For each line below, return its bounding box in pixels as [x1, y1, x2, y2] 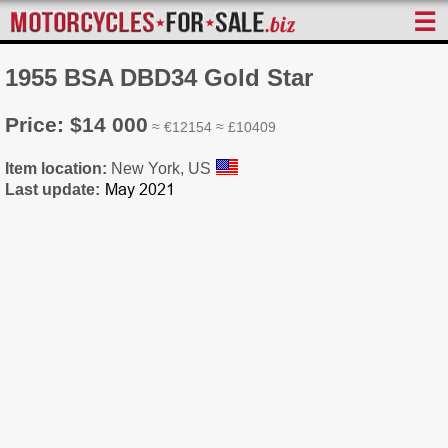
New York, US [111, 159, 215, 177]
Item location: [5, 159, 111, 177]
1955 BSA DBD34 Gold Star [5, 63, 313, 91]
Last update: [5, 180, 100, 198]
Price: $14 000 [5, 112, 148, 136]
